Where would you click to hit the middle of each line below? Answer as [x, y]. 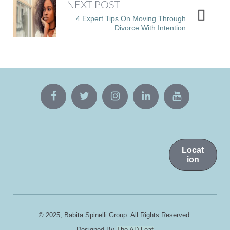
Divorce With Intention [150, 28]
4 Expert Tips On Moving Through [131, 18]
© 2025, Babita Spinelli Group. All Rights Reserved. [115, 215]
